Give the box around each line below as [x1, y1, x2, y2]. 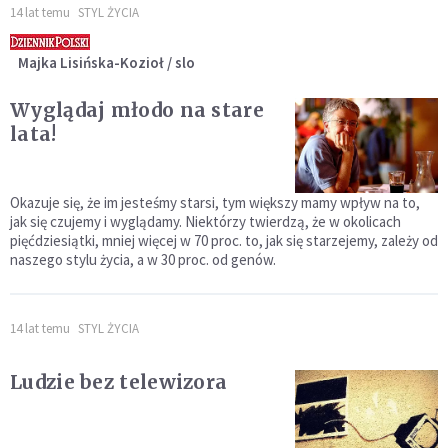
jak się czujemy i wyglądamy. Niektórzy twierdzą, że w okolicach [10, 212, 401, 232]
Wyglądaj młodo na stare [10, 98, 264, 123]
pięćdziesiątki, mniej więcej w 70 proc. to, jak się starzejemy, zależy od [10, 231, 438, 251]
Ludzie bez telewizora [10, 370, 228, 395]
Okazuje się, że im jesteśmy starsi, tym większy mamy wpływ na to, [10, 193, 420, 213]
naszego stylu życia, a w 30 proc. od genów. [10, 250, 276, 270]
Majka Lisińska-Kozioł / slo [18, 53, 195, 73]
